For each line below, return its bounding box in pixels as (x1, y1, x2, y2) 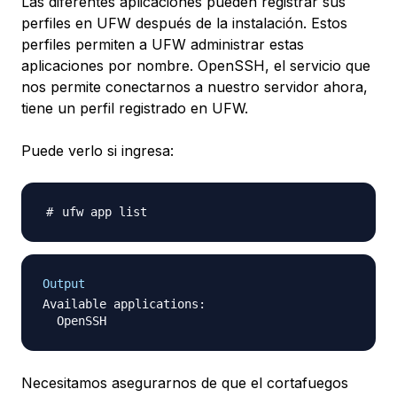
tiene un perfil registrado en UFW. (21, 99, 248, 118)
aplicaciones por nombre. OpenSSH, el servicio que (21, 57, 370, 75)
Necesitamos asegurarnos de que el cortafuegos (21, 374, 348, 393)
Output (43, 276, 85, 292)
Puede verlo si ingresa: (21, 142, 174, 160)
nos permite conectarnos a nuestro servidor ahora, (21, 78, 368, 97)
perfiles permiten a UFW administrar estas (21, 35, 304, 54)
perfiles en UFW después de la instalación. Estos (21, 14, 347, 33)
